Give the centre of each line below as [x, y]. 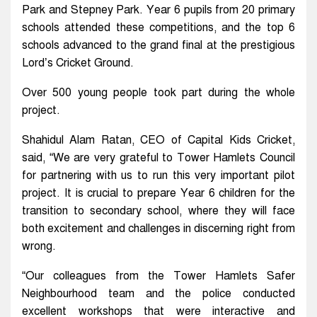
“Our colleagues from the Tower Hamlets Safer [158, 276]
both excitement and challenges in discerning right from [158, 228]
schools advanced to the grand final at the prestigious [158, 45]
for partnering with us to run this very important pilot [158, 175]
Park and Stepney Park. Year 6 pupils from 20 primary [158, 10]
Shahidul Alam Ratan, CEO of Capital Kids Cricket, [158, 140]
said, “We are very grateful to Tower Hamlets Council [158, 157]
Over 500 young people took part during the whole [158, 92]
